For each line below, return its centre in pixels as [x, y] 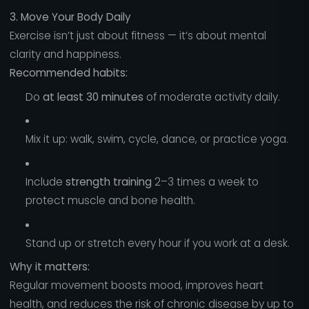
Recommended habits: [68, 73]
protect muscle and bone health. [110, 201]
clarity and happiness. [65, 54]
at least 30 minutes [93, 97]
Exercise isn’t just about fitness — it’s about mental [138, 36]
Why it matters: [49, 267]
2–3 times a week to [205, 182]
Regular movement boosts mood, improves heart [136, 286]
